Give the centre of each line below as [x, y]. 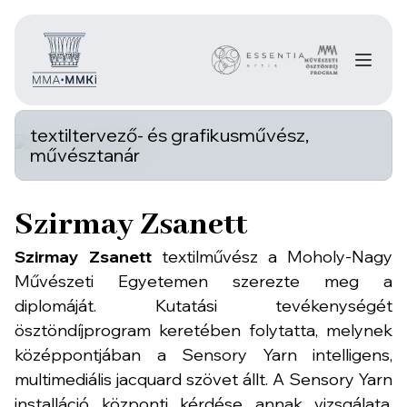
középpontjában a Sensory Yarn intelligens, [203, 355]
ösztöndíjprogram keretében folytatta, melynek [203, 330]
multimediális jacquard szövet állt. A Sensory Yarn [203, 379]
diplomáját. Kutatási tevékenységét [203, 306]
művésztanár [85, 155]
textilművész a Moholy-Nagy [272, 257]
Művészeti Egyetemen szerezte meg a [203, 281]
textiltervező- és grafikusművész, [169, 135]
